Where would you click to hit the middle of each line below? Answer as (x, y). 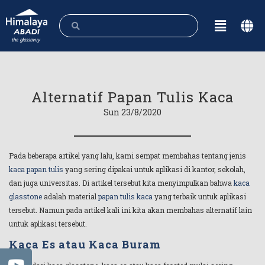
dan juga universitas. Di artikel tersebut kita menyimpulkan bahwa (121, 183)
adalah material (70, 196)
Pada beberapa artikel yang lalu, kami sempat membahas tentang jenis (127, 156)
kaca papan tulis (36, 169)
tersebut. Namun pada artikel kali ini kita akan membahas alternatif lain (130, 210)
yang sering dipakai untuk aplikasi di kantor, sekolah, (154, 169)
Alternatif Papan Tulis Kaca (132, 97)
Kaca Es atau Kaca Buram (85, 245)
